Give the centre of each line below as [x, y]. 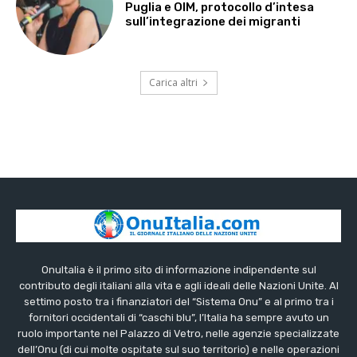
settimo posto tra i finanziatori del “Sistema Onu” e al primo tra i [178, 302]
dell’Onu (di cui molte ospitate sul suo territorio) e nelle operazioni [178, 349]
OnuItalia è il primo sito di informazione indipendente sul [178, 270]
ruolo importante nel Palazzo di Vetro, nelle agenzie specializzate [178, 333]
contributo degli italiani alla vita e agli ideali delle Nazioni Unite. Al [178, 286]
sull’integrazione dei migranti [213, 21]
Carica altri [173, 83]
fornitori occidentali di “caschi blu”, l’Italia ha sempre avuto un [178, 318]
